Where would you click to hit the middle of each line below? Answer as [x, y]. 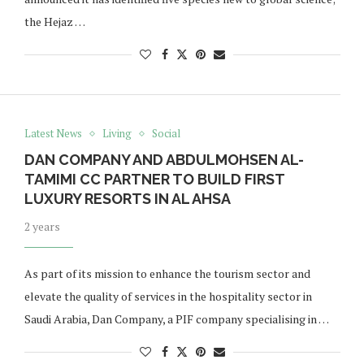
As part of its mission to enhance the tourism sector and [167, 274]
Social [166, 134]
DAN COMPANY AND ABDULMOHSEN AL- [164, 160]
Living [117, 134]
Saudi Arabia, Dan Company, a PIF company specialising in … [176, 319]
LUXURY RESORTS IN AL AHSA [127, 199]
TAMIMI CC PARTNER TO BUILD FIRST [154, 180]
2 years [42, 227]
